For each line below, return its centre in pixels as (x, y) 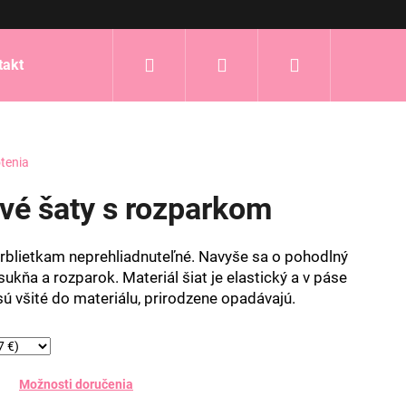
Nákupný (333, 64)
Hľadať (181, 64)
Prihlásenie (271, 64)
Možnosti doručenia (76, 384)
